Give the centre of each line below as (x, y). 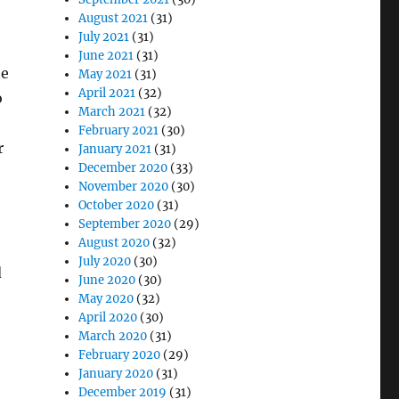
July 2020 (105, 261)
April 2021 (107, 93)
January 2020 (116, 374)
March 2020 (113, 336)
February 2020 (120, 355)
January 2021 (115, 149)
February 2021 (119, 130)
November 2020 (124, 187)
